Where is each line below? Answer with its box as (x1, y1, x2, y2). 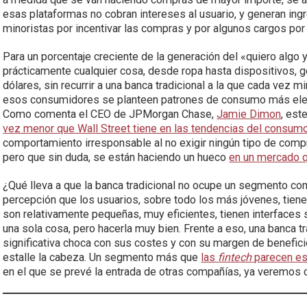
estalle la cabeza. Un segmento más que (3, 251, 201, 264)
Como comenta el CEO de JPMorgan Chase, (3, 108, 217, 121)
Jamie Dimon (217, 108, 282, 121)
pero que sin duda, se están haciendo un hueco (3, 151, 230, 164)
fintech (218, 251, 252, 264)
